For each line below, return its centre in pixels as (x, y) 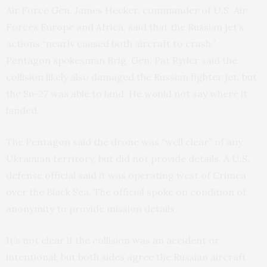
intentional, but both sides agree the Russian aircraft (126, 257)
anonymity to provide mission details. (91, 209)
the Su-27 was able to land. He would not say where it (127, 94)
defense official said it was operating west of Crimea (126, 176)
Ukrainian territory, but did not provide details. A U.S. (128, 159)
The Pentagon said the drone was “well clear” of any (124, 142)
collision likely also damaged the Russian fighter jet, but (131, 77)
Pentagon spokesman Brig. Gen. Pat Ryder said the (122, 60)
